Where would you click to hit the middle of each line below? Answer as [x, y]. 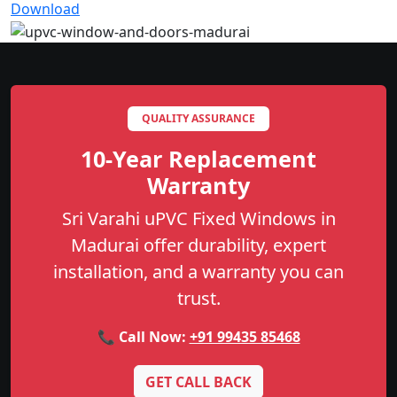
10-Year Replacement [198, 159]
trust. [198, 299]
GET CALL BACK [198, 382]
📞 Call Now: [143, 337]
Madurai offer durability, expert [198, 245]
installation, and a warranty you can [198, 272]
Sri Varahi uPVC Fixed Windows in [198, 219]
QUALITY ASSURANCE [198, 119]
